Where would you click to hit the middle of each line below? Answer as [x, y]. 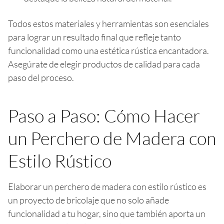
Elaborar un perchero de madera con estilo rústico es [107, 186]
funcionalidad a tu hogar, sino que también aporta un [107, 213]
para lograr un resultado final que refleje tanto [94, 37]
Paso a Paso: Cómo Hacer [104, 115]
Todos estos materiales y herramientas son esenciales [108, 23]
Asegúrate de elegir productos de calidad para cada [104, 64]
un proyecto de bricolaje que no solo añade [88, 200]
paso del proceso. [41, 77]
